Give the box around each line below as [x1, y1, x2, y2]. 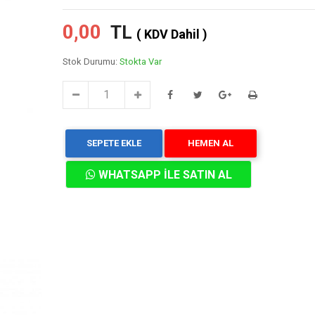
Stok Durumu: [63, 56, 120, 67]
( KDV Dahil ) [136, 27, 207, 41]
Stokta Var [120, 56, 162, 67]
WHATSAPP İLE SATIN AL [95, 168, 232, 181]
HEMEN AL [188, 138, 233, 148]
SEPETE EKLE [86, 138, 141, 148]
